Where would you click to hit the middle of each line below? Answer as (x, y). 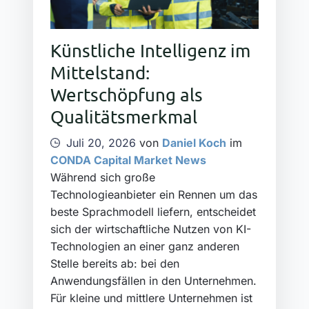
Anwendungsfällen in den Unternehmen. (153, 281)
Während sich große (103, 178)
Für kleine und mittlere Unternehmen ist (151, 298)
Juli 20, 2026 (101, 143)
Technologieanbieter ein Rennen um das (154, 195)
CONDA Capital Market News (128, 160)
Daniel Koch (194, 143)
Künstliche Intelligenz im (150, 50)
